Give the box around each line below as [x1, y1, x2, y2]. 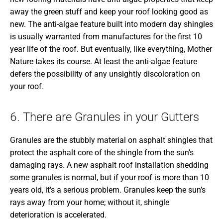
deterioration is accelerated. [10, 210, 107, 220]
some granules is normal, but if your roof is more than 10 [10, 172, 209, 182]
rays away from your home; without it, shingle [10, 197, 169, 207]
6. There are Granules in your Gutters [10, 110, 199, 124]
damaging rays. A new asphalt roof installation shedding [10, 160, 209, 170]
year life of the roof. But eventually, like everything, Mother [10, 44, 212, 54]
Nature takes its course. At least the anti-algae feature [10, 56, 197, 66]
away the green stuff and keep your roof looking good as [10, 6, 208, 16]
